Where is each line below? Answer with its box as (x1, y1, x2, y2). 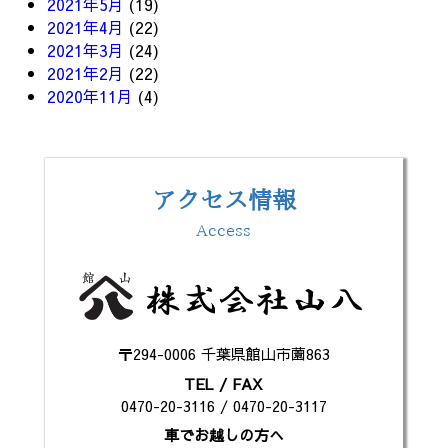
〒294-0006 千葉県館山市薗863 (117, 343, 330, 365)
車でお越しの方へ (163, 424, 284, 446)
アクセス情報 (151, 188, 296, 212)
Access (196, 222, 252, 238)
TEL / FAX (184, 372, 264, 394)
